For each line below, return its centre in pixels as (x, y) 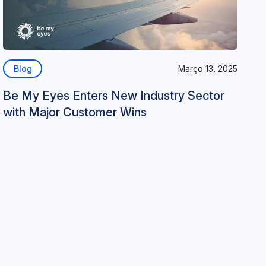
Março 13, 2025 (208, 68)
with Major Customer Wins (75, 112)
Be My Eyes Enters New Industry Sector (114, 96)
